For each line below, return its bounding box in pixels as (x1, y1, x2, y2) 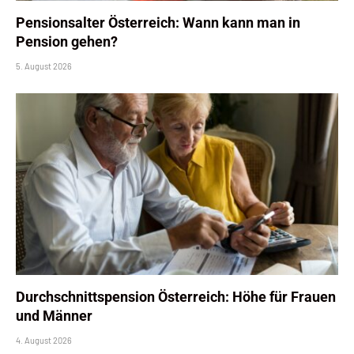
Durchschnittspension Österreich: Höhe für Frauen (16, 288, 336, 305)
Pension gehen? (16, 33, 118, 51)
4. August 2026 (16, 334, 72, 345)
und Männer (16, 307, 92, 324)
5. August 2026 (16, 61, 72, 72)
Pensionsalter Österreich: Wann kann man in (16, 14, 300, 32)
